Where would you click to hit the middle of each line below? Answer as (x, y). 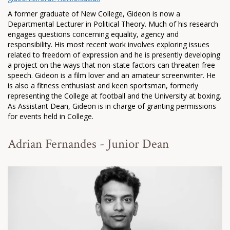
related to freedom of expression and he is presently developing (114, 54)
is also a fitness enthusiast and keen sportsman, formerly (103, 85)
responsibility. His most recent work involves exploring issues (109, 44)
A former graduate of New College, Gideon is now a (94, 13)
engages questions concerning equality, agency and (93, 34)
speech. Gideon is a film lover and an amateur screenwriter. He (112, 75)
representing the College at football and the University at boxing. (114, 95)
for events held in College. (51, 116)
